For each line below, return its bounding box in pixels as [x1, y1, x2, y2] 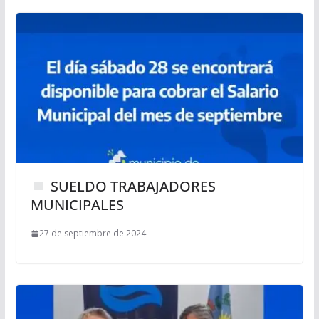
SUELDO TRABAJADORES [46, 177, 216, 197]
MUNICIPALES [30, 195, 124, 215]
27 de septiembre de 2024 [38, 227, 146, 240]
